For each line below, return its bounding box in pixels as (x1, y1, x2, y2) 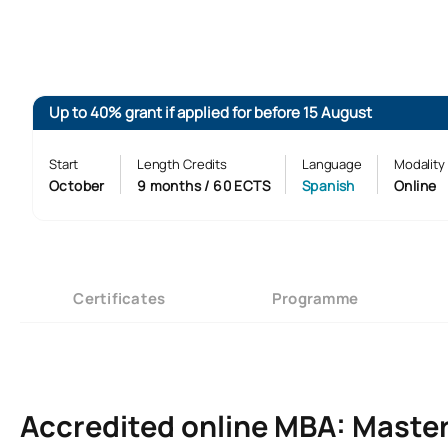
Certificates (73, 287, 166, 309)
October (49, 176, 105, 196)
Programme (271, 287, 359, 309)
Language (302, 155, 362, 174)
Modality (393, 155, 445, 174)
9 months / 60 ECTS (136, 176, 271, 196)
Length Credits (136, 155, 227, 174)
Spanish (302, 176, 355, 196)
